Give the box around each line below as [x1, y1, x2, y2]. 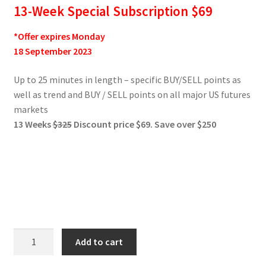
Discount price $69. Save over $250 [71, 118, 216, 130]
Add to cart [75, 236, 123, 248]
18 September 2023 [13, 45, 92, 57]
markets [13, 103, 48, 115]
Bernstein [12, 244, 53, 256]
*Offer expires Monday [13, 30, 105, 42]
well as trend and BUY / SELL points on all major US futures [13, 88, 251, 100]
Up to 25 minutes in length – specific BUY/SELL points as [13, 73, 241, 85]
